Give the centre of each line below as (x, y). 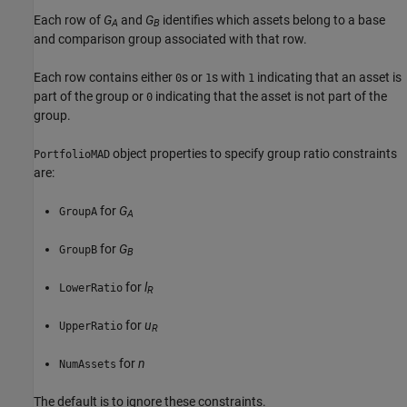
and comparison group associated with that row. (170, 39)
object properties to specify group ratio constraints (253, 153)
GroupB (78, 249)
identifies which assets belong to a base (273, 20)
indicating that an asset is (328, 77)
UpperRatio (91, 326)
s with (230, 77)
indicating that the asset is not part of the (270, 96)
